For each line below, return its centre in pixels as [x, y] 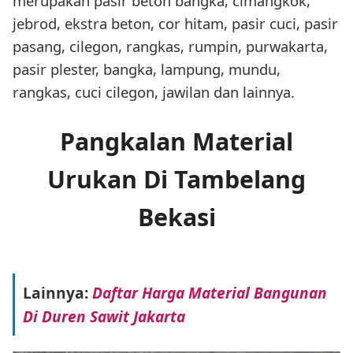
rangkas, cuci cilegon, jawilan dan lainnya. [154, 92]
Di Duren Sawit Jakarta [104, 316]
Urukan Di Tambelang [176, 180]
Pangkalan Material [176, 142]
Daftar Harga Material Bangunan [209, 292]
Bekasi [176, 217]
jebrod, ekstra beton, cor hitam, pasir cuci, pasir [175, 24]
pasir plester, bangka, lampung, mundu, [147, 69]
